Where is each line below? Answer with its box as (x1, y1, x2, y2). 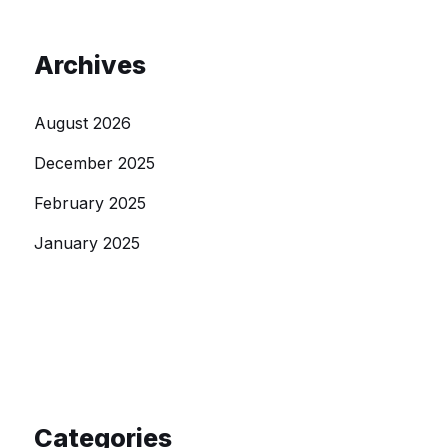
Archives (33, 50, 146, 81)
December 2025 (33, 153, 155, 174)
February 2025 (33, 193, 146, 214)
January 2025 (33, 233, 140, 254)
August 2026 (33, 113, 131, 134)
